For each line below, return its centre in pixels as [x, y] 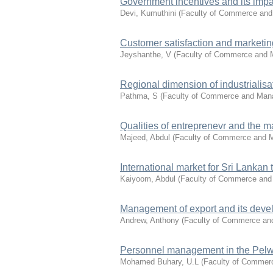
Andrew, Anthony [150, 220]
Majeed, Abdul [145, 137]
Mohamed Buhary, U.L [159, 262]
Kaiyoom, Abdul [148, 179]
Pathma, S [139, 96]
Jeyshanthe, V [146, 55]
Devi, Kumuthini [148, 13]
